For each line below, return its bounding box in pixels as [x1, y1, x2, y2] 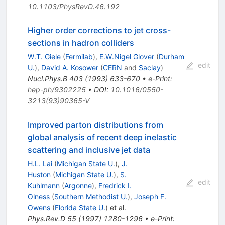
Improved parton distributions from [27, 119, 163, 130]
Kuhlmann [27, 181, 60, 190]
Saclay [138, 63, 161, 72]
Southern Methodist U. [54, 192, 128, 201]
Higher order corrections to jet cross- [27, 25, 171, 35]
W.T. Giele [27, 52, 61, 61]
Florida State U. [54, 203, 105, 212]
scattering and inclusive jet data [27, 144, 150, 155]
